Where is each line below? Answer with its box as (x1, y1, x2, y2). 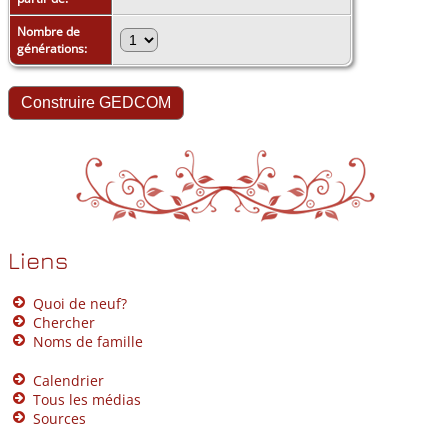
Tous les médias (33, 389, 141, 409)
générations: (17, 39, 90, 57)
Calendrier (33, 370, 104, 390)
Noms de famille (33, 331, 143, 351)
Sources (33, 408, 86, 428)
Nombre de (17, 22, 80, 40)
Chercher (33, 312, 95, 332)
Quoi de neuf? (33, 293, 127, 313)
